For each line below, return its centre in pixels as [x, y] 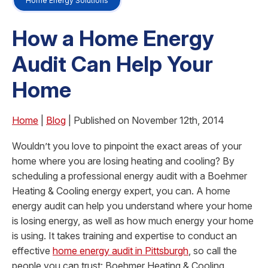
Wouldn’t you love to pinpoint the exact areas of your [127, 146]
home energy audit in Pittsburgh [121, 251]
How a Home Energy [113, 39]
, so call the [213, 251]
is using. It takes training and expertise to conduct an [124, 236]
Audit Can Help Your [112, 64]
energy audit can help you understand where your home [132, 206]
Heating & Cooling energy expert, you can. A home [121, 191]
